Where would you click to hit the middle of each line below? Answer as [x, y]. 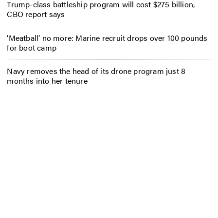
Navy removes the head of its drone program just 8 [96, 71]
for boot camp [32, 47]
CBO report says [36, 14]
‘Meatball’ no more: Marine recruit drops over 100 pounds [107, 37]
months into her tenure [47, 81]
